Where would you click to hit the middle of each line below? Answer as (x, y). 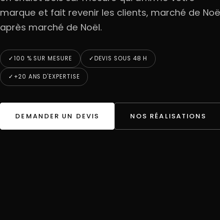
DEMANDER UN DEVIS (57, 116)
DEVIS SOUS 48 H (121, 59)
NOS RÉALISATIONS (168, 116)
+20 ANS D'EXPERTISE (47, 77)
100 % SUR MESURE (43, 59)
